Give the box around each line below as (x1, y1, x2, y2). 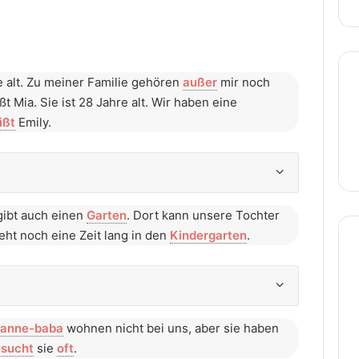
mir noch (217, 75, 270, 90)
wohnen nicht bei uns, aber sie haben (63, 321, 279, 336)
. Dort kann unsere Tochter (127, 208, 280, 223)
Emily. (15, 115, 51, 130)
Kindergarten (170, 228, 247, 243)
